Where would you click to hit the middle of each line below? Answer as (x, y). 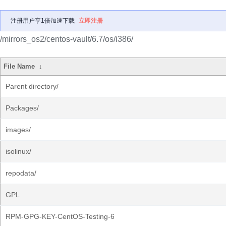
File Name (19, 66)
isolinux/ (18, 151)
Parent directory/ (32, 86)
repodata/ (21, 173)
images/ (18, 130)
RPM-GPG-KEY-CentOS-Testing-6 (60, 216)
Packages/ (22, 108)
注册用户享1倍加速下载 (43, 21)
